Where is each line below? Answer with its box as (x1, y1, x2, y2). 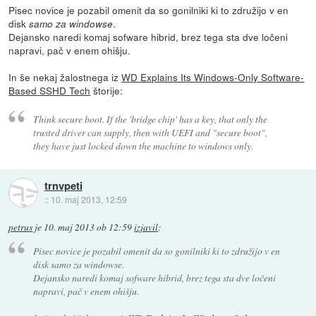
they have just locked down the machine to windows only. (32, 139, 253, 153)
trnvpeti (44, 177, 83, 193)
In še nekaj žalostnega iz (8, 69, 122, 84)
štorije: (90, 83, 123, 97)
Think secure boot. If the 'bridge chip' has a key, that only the (32, 112, 267, 126)
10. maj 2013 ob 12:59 (44, 221, 133, 234)
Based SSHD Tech (8, 83, 91, 97)
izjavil (134, 221, 159, 234)
